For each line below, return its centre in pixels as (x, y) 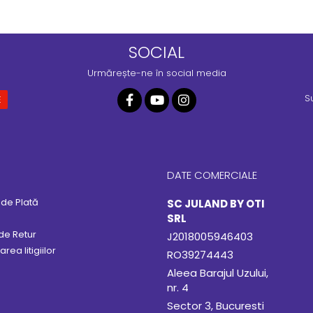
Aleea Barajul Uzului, (218, 273)
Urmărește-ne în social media (156, 73)
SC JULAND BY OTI (216, 204)
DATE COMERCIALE (212, 175)
